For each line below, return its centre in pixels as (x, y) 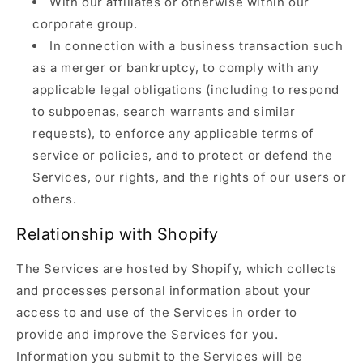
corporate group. (85, 23)
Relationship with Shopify (117, 234)
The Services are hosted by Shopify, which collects (177, 269)
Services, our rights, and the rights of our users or (190, 177)
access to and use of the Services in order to (157, 313)
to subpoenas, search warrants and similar (164, 111)
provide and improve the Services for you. (147, 335)
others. (55, 199)
